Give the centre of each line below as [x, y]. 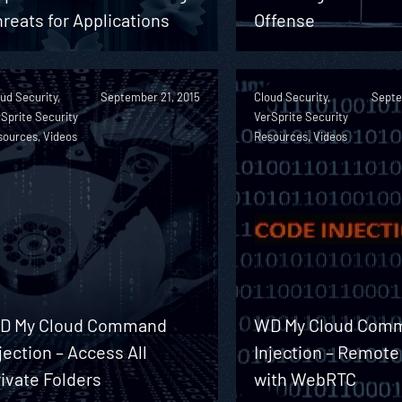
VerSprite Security [301, 116]
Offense [285, 19]
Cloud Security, [293, 96]
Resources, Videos [301, 136]
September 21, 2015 [151, 96]
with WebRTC [306, 378]
